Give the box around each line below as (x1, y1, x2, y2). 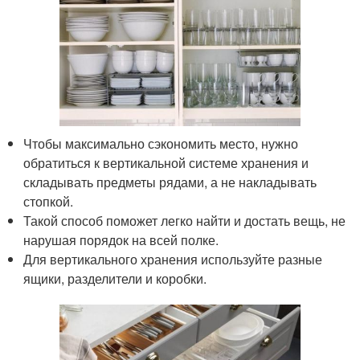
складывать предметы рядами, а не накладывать (23, 172, 317, 191)
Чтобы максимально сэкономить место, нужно (23, 133, 299, 153)
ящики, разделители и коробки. (23, 268, 207, 288)
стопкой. (23, 191, 74, 211)
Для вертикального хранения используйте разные (23, 249, 323, 268)
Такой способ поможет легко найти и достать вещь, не (23, 211, 346, 230)
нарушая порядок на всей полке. (23, 230, 219, 249)
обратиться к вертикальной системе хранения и (23, 153, 309, 172)
